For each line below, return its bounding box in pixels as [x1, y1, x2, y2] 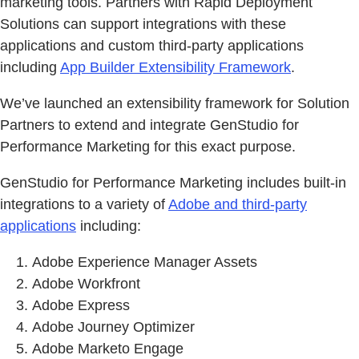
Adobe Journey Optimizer [32, 318, 195, 335]
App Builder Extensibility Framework [60, 58, 291, 75]
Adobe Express [32, 296, 130, 313]
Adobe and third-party [168, 196, 307, 212]
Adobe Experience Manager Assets [32, 253, 257, 270]
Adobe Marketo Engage [32, 340, 184, 357]
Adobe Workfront [32, 275, 140, 292]
